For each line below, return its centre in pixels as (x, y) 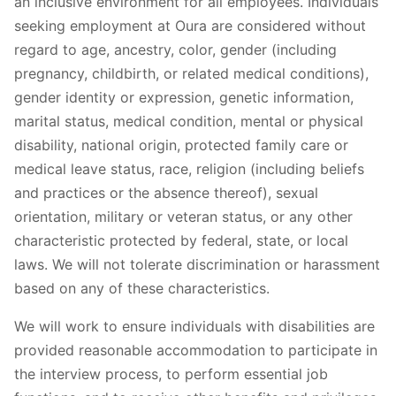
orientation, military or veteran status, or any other (183, 216)
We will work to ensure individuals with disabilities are (194, 326)
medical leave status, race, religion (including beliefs (189, 168)
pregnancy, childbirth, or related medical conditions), (191, 73)
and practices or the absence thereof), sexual (166, 192)
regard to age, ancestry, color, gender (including (175, 49)
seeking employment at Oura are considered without (190, 25)
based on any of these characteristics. (142, 288)
